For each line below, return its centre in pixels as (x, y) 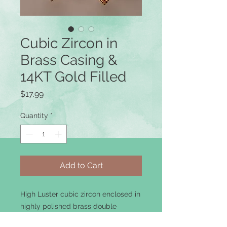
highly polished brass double (68, 206)
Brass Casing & (69, 60)
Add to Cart (81, 165)
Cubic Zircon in (69, 43)
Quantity (34, 116)
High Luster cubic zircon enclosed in (80, 194)
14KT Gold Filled (73, 77)
